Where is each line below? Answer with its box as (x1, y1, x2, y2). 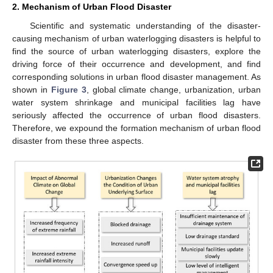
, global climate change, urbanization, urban (86, 85, 261, 95)
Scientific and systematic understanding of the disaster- (29, 21, 261, 31)
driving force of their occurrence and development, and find (12, 59, 261, 69)
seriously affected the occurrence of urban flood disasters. (12, 110, 261, 121)
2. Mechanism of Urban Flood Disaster (12, 2, 171, 12)
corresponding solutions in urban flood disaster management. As (12, 72, 261, 82)
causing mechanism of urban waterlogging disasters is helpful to (12, 34, 261, 44)
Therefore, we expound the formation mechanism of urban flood (12, 123, 261, 133)
